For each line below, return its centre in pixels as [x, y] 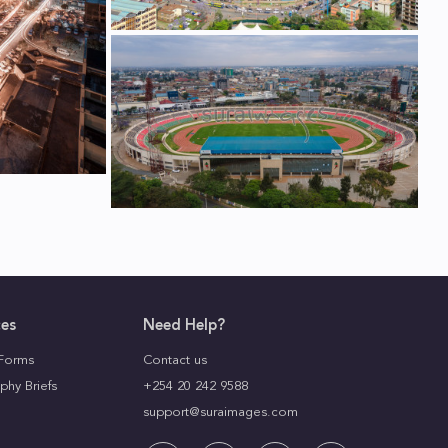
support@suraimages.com [221, 412]
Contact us [175, 360]
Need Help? [184, 326]
